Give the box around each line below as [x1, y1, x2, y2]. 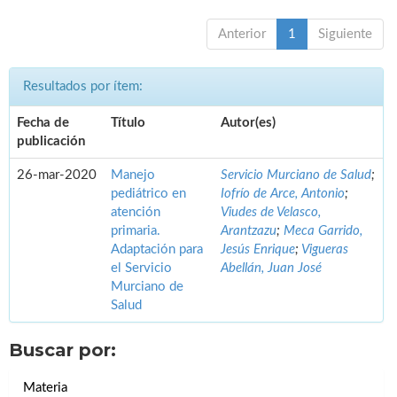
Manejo [111, 168, 155, 183]
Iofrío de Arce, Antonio [221, 187, 345, 201]
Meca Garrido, [284, 224, 362, 238]
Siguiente [318, 27, 372, 42]
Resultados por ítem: [23, 80, 143, 94]
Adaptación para [111, 243, 203, 257]
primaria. [111, 224, 160, 238]
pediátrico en [111, 187, 186, 201]
